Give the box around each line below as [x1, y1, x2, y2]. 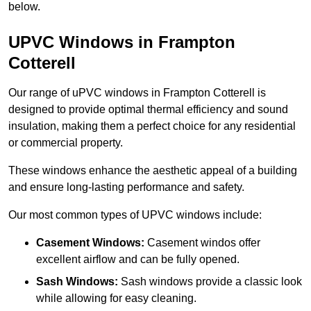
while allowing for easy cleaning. [36, 292, 196, 305]
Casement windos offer [144, 237, 260, 249]
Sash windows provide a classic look [118, 276, 302, 288]
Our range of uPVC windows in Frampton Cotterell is [8, 87, 266, 99]
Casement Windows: [36, 237, 144, 249]
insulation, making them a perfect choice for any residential [8, 120, 296, 133]
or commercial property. [8, 137, 126, 149]
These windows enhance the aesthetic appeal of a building [8, 165, 297, 177]
